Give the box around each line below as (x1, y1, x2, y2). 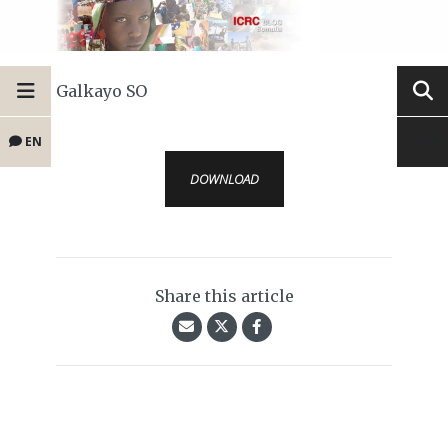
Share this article (154, 286, 294, 307)
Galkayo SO (56, 81, 147, 102)
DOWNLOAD (189, 170, 259, 189)
